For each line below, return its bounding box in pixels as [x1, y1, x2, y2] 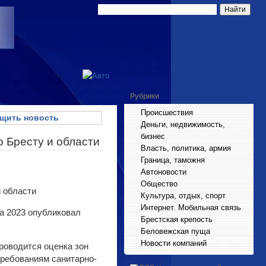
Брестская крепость [141, 215, 213, 224]
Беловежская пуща [141, 227, 210, 236]
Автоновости [141, 167, 186, 176]
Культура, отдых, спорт [141, 191, 226, 200]
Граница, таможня [141, 156, 205, 164]
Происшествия [141, 108, 193, 117]
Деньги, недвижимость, [141, 120, 225, 129]
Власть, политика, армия [141, 144, 231, 153]
